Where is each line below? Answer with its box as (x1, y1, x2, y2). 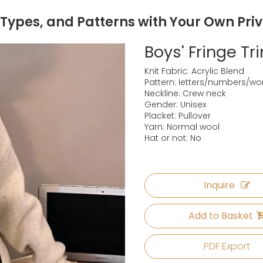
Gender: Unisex (144, 99, 206, 110)
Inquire (204, 178, 235, 192)
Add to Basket (188, 209, 253, 222)
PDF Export (204, 240, 251, 253)
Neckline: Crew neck (144, 87, 226, 99)
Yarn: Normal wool (144, 121, 220, 133)
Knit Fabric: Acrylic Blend (144, 65, 244, 77)
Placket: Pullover (144, 110, 211, 122)
